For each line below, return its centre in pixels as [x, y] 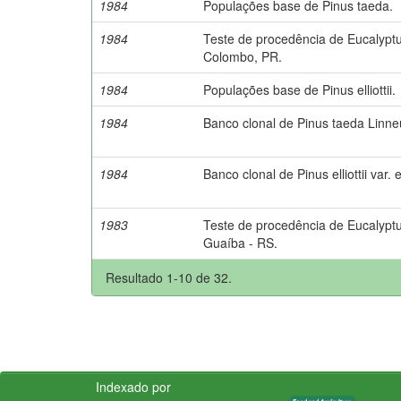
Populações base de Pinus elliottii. [300, 89]
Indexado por [133, 386]
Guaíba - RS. [241, 242]
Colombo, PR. [243, 56]
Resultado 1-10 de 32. [169, 277]
